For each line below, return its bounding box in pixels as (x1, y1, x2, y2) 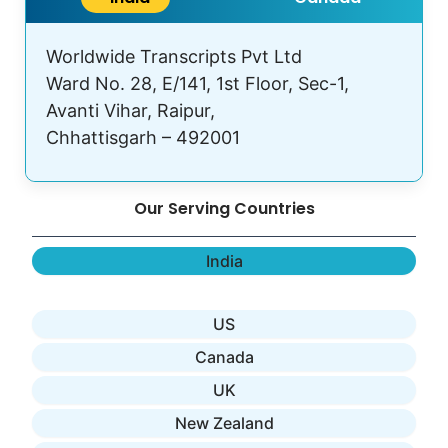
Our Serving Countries (133, 197, 315, 221)
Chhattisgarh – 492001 (46, 127, 240, 149)
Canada (194, 347, 254, 368)
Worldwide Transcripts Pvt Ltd (46, 46, 302, 68)
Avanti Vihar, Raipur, (46, 100, 215, 122)
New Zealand (174, 413, 274, 434)
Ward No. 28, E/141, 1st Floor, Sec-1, (46, 73, 349, 95)
